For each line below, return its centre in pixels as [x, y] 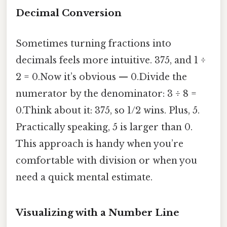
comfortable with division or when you [106, 160]
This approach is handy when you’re [100, 144]
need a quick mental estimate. [84, 177]
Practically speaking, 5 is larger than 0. [104, 127]
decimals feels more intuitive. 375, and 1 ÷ [111, 60]
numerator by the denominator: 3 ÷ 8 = [106, 93]
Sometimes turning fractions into [93, 43]
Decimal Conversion [69, 13]
